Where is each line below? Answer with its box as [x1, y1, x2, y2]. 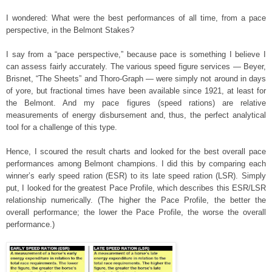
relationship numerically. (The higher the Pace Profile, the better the [6, 195, 266, 205]
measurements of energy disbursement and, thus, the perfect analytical [6, 110, 266, 120]
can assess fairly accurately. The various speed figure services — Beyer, [6, 61, 266, 71]
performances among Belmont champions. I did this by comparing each [6, 158, 266, 168]
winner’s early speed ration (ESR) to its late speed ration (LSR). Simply [6, 171, 266, 180]
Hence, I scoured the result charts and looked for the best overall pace [6, 146, 266, 156]
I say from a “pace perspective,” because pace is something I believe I [6, 49, 266, 59]
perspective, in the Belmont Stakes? [6, 25, 134, 35]
